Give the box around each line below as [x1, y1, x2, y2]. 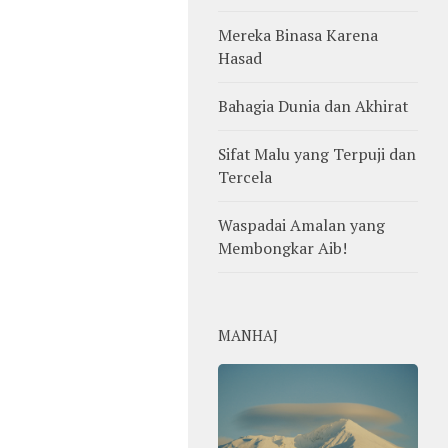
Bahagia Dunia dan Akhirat [218, 94, 408, 117]
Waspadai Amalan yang [218, 213, 385, 236]
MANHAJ [218, 325, 278, 345]
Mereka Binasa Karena [218, 23, 378, 46]
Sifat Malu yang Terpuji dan [218, 142, 416, 165]
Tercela [218, 165, 272, 188]
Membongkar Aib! [218, 236, 347, 259]
